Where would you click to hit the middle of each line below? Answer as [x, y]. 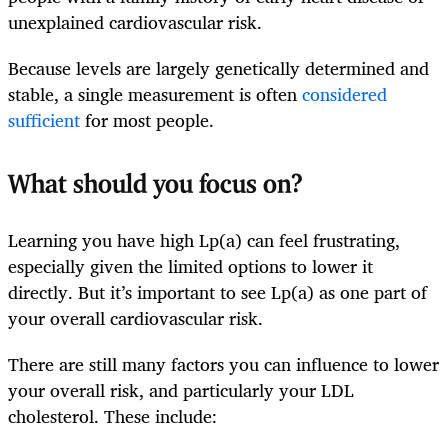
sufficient [44, 119]
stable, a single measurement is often [155, 93]
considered [344, 93]
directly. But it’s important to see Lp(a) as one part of [217, 291]
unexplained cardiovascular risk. [135, 21]
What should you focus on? [155, 185]
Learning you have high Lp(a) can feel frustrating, [204, 239]
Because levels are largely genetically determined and [218, 67]
